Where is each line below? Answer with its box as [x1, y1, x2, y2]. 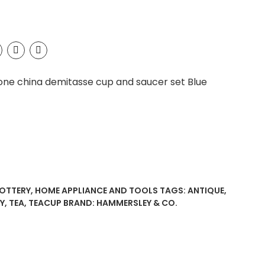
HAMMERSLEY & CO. [96, 196, 177, 209]
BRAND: [63, 196, 96, 209]
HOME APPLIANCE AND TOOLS [35, 184, 158, 196]
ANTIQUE [188, 184, 224, 196]
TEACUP [28, 196, 62, 209]
